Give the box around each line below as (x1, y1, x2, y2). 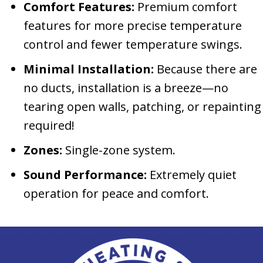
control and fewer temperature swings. (23, 36, 242, 52)
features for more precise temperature (23, 17, 242, 33)
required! (23, 117, 75, 133)
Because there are (154, 60, 257, 77)
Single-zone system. (62, 141, 176, 158)
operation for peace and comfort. (23, 185, 209, 201)
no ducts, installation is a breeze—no (23, 79, 228, 96)
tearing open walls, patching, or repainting (23, 98, 261, 114)
